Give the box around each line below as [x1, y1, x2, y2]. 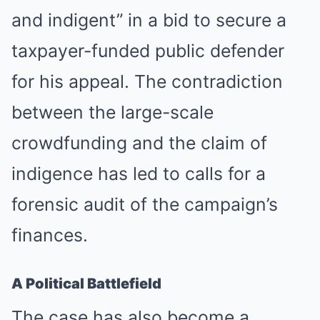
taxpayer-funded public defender [11, 40, 284, 61]
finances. [11, 224, 88, 246]
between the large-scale [11, 101, 214, 123]
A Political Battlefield [11, 275, 161, 292]
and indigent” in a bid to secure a [11, 9, 286, 31]
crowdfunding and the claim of [11, 132, 267, 154]
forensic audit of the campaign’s [11, 194, 278, 215]
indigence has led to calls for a [11, 163, 266, 184]
